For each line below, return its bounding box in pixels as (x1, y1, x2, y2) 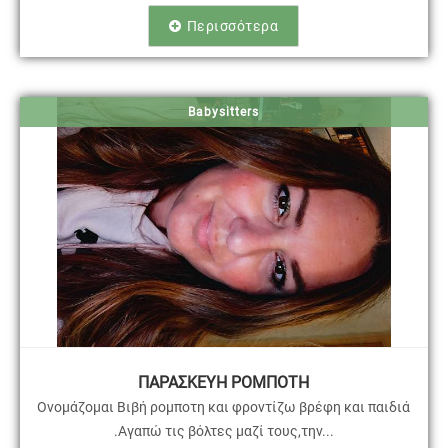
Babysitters (188, 104, 260, 119)
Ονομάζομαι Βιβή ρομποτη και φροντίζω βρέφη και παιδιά (37, 398, 411, 415)
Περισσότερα (186, 17, 279, 34)
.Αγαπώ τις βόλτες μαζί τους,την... (113, 422, 334, 439)
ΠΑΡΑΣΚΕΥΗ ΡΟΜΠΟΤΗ (138, 372, 310, 392)
